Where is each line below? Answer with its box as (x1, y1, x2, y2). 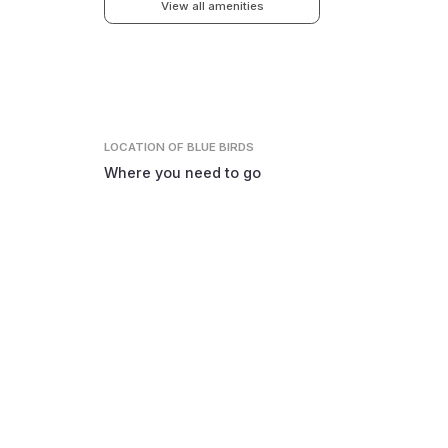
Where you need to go (104, 163, 262, 181)
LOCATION (104, 139, 169, 154)
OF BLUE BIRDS (168, 139, 255, 154)
